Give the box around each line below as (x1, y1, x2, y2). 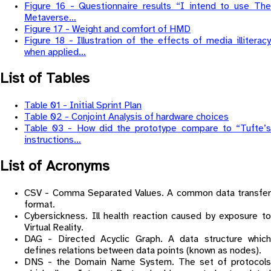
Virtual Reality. (24, 222, 83, 233)
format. (24, 199, 55, 210)
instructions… (24, 135, 81, 146)
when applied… (24, 47, 86, 58)
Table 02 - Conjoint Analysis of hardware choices (24, 112, 229, 123)
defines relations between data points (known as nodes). (24, 245, 261, 256)
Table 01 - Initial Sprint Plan (24, 100, 142, 111)
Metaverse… (24, 13, 76, 24)
